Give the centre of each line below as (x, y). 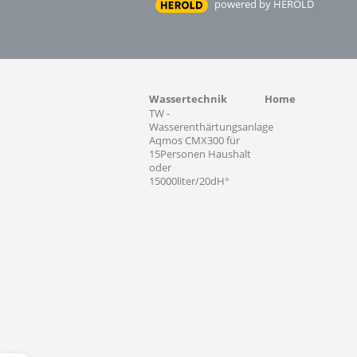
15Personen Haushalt (200, 154)
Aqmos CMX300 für (194, 140)
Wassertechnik (188, 99)
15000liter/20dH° (189, 181)
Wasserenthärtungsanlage (211, 127)
